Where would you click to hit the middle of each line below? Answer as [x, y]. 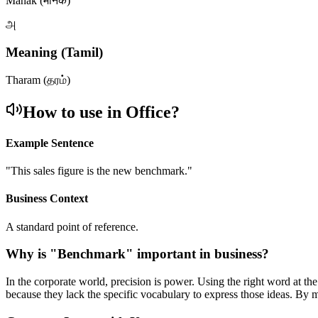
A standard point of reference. [72, 226]
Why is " [32, 254]
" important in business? [197, 254]
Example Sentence [50, 143]
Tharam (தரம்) [38, 79]
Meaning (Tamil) [54, 53]
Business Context [47, 199]
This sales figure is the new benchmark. [99, 171]
